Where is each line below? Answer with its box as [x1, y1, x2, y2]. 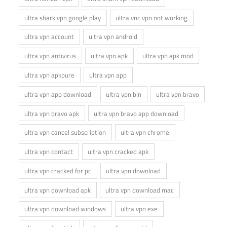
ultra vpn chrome [121, 127, 170, 138]
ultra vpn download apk [24, 184, 91, 195]
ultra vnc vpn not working [116, 12, 188, 23]
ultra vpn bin [106, 89, 142, 99]
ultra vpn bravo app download [94, 108, 179, 119]
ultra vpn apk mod [142, 51, 194, 61]
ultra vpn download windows [24, 204, 106, 214]
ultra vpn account [24, 31, 74, 42]
